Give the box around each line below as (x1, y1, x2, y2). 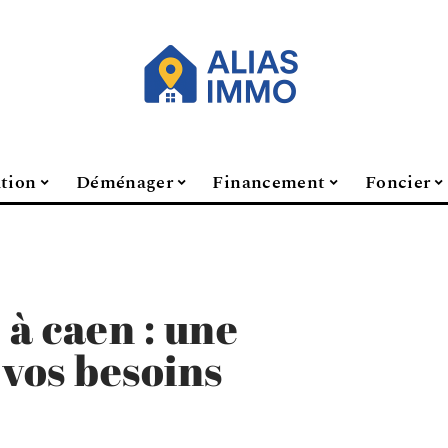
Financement (212, 168, 326, 196)
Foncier (364, 168, 431, 196)
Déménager (75, 168, 174, 196)
